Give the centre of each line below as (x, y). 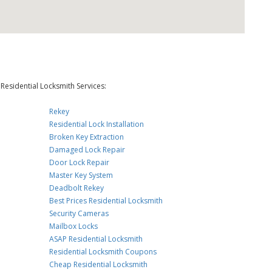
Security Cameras (79, 213)
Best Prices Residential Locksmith (106, 201)
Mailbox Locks (74, 226)
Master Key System (81, 175)
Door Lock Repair (80, 162)
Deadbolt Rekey (77, 188)
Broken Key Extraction (87, 137)
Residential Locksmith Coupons (103, 252)
